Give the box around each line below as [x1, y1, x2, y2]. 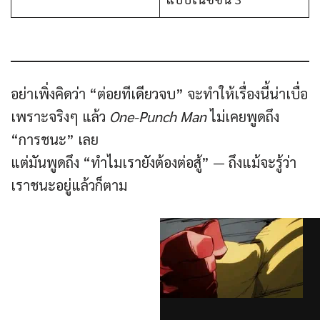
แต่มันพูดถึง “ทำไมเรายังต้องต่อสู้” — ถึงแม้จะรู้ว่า [11, 153, 296, 172]
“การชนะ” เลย [11, 130, 99, 149]
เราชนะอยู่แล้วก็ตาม [11, 176, 127, 195]
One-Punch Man [109, 107, 206, 126]
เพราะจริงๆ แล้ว [11, 107, 109, 126]
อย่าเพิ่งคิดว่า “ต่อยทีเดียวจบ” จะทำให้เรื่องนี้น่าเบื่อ [11, 84, 308, 104]
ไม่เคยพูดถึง [206, 107, 279, 126]
